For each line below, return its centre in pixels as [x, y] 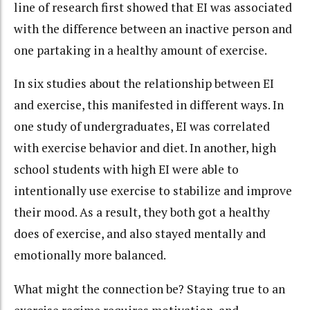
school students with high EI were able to [126, 170]
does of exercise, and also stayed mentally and [140, 234]
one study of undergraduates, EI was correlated [142, 127]
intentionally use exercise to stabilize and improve [153, 191]
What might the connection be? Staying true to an [149, 289]
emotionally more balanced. [90, 255]
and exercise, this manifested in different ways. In [149, 105]
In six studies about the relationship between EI [144, 84]
